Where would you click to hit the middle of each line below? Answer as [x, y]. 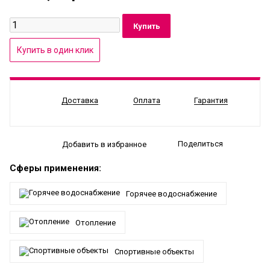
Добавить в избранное [104, 145]
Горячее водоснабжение [171, 193]
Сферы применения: [55, 168]
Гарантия [211, 100]
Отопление [96, 222]
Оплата [147, 100]
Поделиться [200, 144]
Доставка [80, 100]
